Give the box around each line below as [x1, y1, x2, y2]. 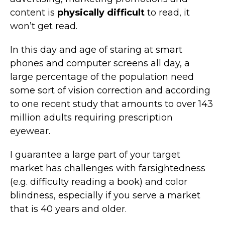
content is [10, 7, 57, 18]
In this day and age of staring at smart [10, 44, 182, 55]
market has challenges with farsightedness [10, 162, 205, 174]
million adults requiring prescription [10, 111, 173, 123]
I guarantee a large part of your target [10, 149, 180, 160]
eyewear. [10, 125, 50, 137]
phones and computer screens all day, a [10, 57, 190, 69]
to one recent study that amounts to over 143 [10, 98, 213, 109]
